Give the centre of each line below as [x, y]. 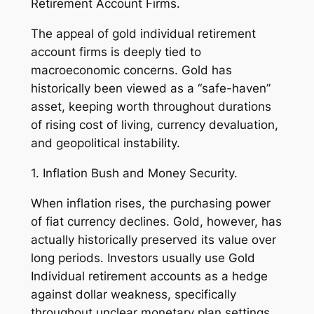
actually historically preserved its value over [153, 239]
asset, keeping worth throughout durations [151, 107]
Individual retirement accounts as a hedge [149, 276]
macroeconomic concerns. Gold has [131, 70]
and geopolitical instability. [105, 143]
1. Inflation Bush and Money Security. [134, 173]
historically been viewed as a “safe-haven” [150, 89]
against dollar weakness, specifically [133, 294]
